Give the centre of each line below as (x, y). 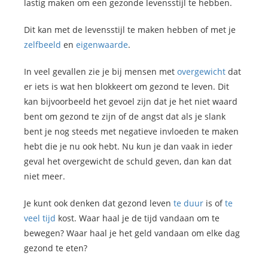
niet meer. (45, 176)
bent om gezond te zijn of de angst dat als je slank (125, 117)
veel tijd (40, 218)
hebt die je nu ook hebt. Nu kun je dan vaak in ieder (128, 147)
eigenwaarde (102, 45)
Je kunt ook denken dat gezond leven (99, 203)
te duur (188, 203)
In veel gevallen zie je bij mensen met (100, 72)
